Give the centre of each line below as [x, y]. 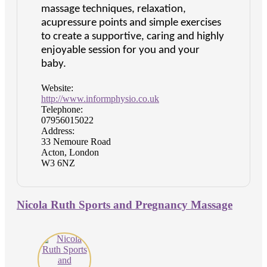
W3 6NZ [58, 163]
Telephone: [62, 109]
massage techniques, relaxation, [114, 9]
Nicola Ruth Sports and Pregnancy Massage [125, 204]
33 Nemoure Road [76, 141]
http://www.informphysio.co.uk [100, 98]
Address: [58, 131]
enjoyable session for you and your [120, 50]
